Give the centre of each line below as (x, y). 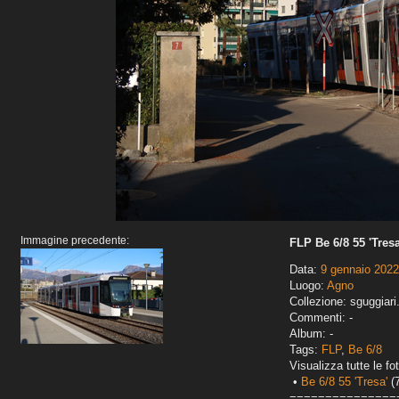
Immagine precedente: (75, 241)
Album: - (311, 334)
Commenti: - (321, 318)
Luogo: (308, 286)
